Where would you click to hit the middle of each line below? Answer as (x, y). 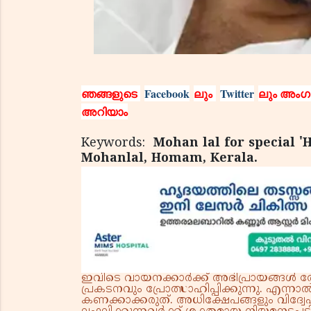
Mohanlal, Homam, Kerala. (169, 158)
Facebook (167, 93)
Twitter (237, 93)
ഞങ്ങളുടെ (111, 93)
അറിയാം (104, 111)
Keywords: (117, 143)
